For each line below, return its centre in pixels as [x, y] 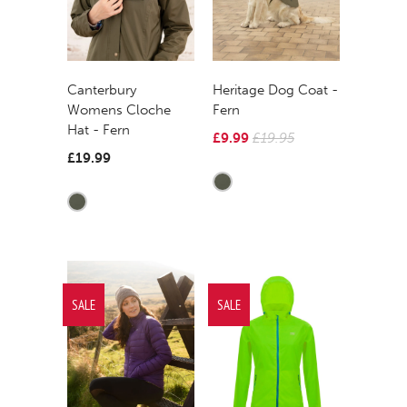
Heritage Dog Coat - [275, 89]
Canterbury [102, 89]
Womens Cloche [119, 109]
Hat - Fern [99, 129]
